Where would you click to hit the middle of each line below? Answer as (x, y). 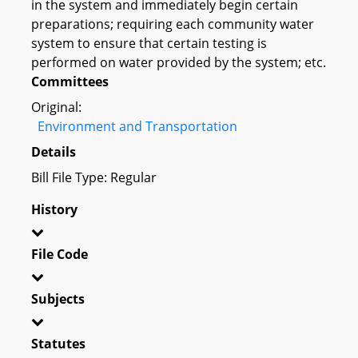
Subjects (58, 298)
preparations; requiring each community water (173, 24)
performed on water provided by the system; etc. (179, 62)
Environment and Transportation (137, 126)
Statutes (58, 343)
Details (54, 151)
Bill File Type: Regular (94, 177)
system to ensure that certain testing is (149, 43)
